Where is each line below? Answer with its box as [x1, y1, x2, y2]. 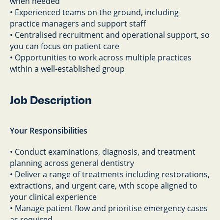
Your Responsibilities [10, 125, 87, 136]
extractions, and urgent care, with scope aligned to [10, 180, 197, 191]
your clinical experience [10, 192, 97, 202]
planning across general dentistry [10, 158, 134, 168]
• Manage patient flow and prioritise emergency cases [10, 203, 208, 214]
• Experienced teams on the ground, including [10, 7, 179, 18]
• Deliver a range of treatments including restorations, [10, 169, 210, 180]
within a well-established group [10, 63, 125, 74]
